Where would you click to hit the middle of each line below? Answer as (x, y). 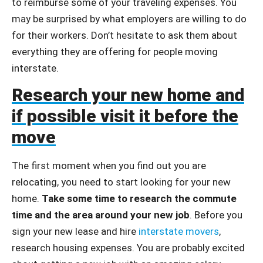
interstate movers (179, 232)
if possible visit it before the (125, 116)
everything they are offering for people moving (115, 52)
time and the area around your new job (101, 215)
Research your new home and (128, 95)
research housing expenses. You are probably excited (128, 248)
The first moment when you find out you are (109, 166)
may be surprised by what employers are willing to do (129, 19)
